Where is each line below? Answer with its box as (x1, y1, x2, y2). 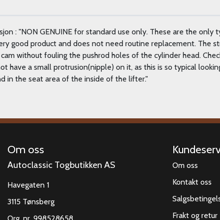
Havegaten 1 (7, 180, 49, 190)
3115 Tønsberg (7, 196, 55, 206)
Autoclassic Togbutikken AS (7, 159, 115, 170)
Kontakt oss (172, 177, 212, 187)
